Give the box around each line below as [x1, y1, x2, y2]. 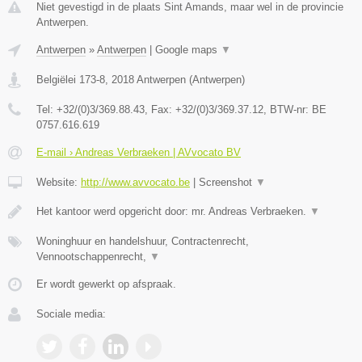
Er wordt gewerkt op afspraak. [36, 278, 176, 291]
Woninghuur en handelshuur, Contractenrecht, [36, 235, 249, 248]
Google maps [155, 44, 221, 57]
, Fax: [145, 103, 175, 116]
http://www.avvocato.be [81, 176, 190, 189]
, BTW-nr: [263, 103, 312, 116]
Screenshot [199, 176, 255, 189]
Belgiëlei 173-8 [36, 74, 105, 86]
